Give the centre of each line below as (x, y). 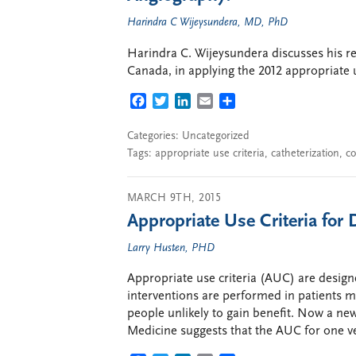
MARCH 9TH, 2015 (174, 198)
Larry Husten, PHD (171, 248)
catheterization (305, 154)
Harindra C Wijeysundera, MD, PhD (207, 23)
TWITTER (194, 103)
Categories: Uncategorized (188, 136)
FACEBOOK (178, 103)
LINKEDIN (219, 103)
